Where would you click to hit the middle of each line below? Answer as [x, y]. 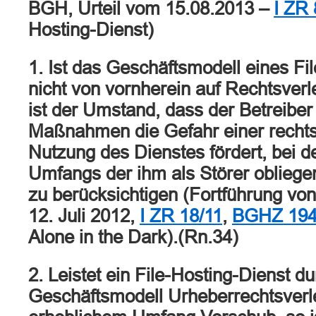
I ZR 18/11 [181, 216]
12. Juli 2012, [84, 216]
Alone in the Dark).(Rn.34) [133, 237]
